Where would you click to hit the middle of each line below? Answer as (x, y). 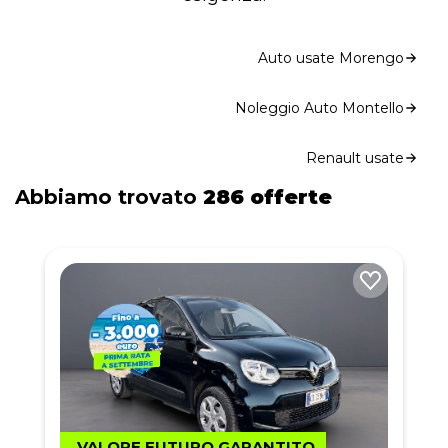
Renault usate (355, 158)
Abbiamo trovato (109, 197)
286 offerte (267, 197)
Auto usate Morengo (331, 58)
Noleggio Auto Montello (319, 108)
